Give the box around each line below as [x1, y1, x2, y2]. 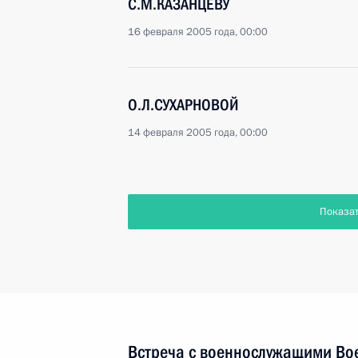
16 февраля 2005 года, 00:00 [128, 25, 268, 39]
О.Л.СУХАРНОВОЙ [128, 95, 239, 114]
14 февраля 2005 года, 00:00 [128, 125, 268, 140]
